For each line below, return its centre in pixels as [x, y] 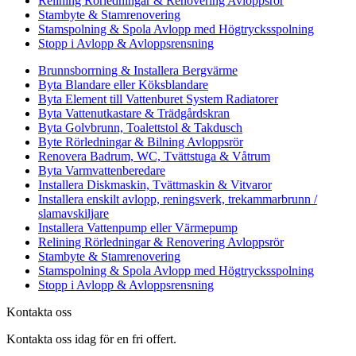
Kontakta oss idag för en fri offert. [91, 339]
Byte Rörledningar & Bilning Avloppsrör [141, 141]
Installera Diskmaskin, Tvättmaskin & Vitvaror [155, 184]
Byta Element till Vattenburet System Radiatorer [158, 99]
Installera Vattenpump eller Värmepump [138, 227]
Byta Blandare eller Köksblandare [123, 84]
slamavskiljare [74, 213]
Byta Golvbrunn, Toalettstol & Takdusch [140, 127]
